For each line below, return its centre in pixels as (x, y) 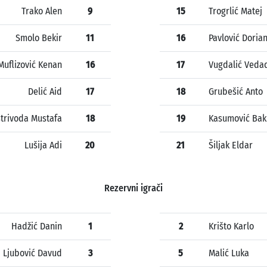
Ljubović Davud (32, 253)
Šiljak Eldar (231, 145)
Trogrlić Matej (235, 11)
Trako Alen (42, 11)
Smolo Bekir (39, 38)
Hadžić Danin (37, 226)
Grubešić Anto (236, 92)
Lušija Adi (43, 145)
